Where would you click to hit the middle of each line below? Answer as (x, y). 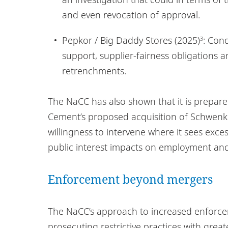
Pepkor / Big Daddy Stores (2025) (131, 40)
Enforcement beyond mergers (130, 179)
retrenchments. (94, 70)
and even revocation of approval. (131, 15)
